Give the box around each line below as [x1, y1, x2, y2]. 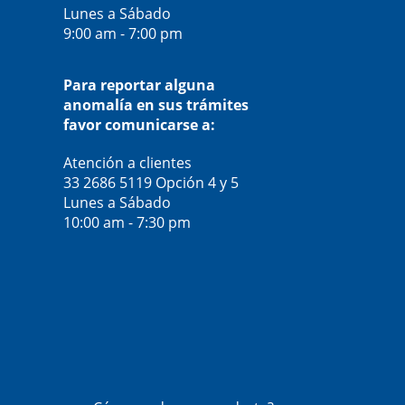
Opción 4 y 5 [155, 173, 239, 193]
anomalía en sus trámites [62, 95, 249, 116]
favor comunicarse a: [62, 115, 215, 136]
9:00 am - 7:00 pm [62, 24, 183, 44]
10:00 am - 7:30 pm [62, 212, 191, 233]
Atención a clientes [62, 153, 192, 174]
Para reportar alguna [62, 75, 215, 96]
